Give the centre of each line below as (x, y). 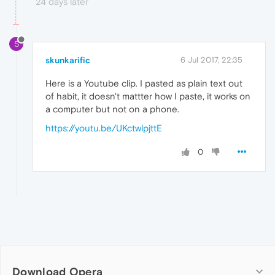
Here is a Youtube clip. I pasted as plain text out (144, 83)
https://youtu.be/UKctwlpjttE (104, 128)
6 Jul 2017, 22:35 (211, 60)
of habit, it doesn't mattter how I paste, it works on (148, 96)
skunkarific (68, 60)
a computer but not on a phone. (112, 109)
